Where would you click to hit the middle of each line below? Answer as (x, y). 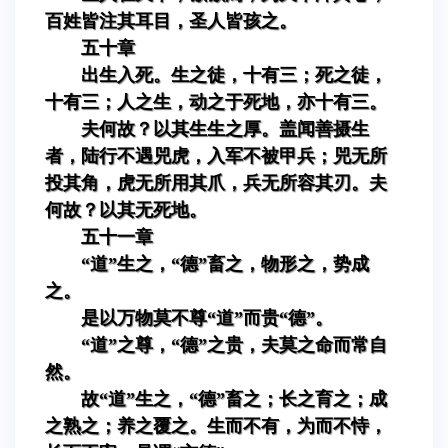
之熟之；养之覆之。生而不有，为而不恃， (216, 425)
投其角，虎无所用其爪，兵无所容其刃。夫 (216, 182)
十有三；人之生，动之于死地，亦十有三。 (216, 101)
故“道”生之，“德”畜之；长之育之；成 (234, 398)
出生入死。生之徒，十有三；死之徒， (234, 74)
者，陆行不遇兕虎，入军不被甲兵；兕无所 (216, 155)
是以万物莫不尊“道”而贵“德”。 (207, 317)
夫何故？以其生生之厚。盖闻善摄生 (225, 128)
